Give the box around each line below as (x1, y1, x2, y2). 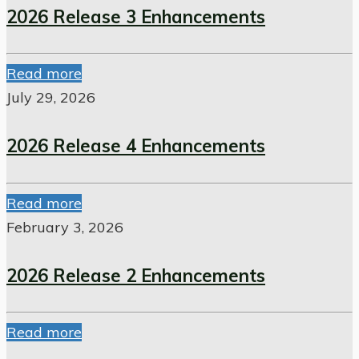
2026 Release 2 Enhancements (6, 264, 265, 287)
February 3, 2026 (6, 217, 123, 236)
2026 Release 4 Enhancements (6, 135, 265, 158)
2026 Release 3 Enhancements (6, 5, 265, 28)
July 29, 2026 (6, 88, 95, 107)
